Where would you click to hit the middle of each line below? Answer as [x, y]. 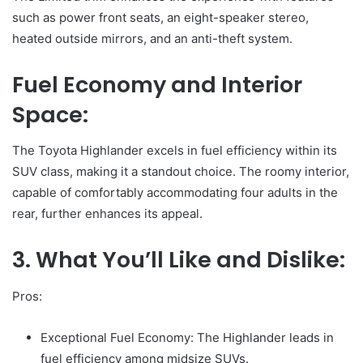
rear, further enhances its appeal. [107, 214]
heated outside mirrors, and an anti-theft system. [152, 38]
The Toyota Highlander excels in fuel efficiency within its [175, 151]
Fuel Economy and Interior [157, 84]
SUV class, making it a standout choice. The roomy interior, [181, 172]
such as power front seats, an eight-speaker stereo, [160, 17]
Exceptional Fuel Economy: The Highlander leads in [187, 337]
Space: [50, 114]
